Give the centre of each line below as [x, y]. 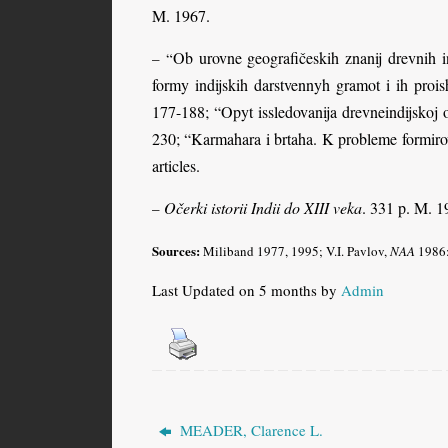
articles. [176, 165]
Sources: [176, 250]
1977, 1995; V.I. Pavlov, [322, 250]
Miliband [227, 250]
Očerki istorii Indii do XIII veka [263, 207]
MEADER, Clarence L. [250, 429]
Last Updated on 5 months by [246, 289]
